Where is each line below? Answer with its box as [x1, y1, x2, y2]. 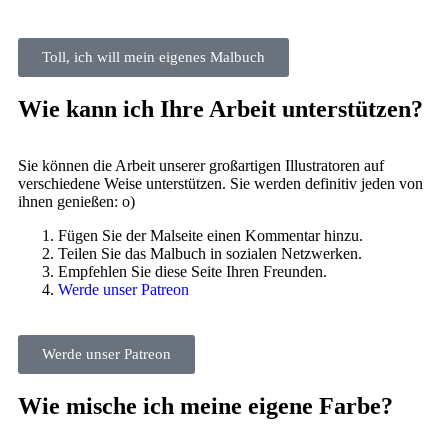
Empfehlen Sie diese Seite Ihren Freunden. [58, 263, 327, 281]
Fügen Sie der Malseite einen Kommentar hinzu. [58, 227, 363, 245]
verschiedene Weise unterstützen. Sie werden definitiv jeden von [18, 175, 423, 193]
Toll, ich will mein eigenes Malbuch [42, 49, 265, 66]
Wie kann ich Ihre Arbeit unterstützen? [18, 96, 423, 123]
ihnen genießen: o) [18, 193, 135, 211]
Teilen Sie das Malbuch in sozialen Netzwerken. [58, 245, 362, 263]
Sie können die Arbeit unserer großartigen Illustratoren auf [18, 157, 384, 175]
